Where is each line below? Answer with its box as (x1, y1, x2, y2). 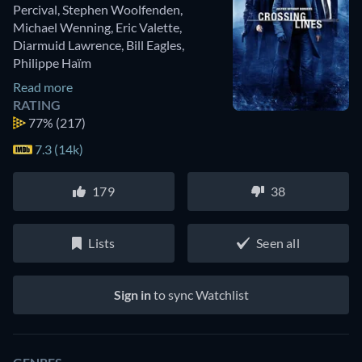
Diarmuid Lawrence (13, 37, 121, 53)
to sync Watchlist (150, 287, 249, 303)
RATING (13, 97, 61, 113)
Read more (13, 79, 73, 95)
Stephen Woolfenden (62, 2, 180, 18)
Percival (13, 2, 57, 18)
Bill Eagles (126, 37, 182, 53)
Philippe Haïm (13, 55, 91, 71)
